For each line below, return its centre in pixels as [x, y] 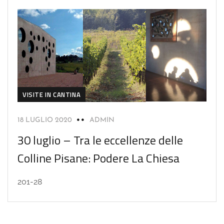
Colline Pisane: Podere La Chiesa [98, 158]
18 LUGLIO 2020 [45, 120]
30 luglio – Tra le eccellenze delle [100, 140]
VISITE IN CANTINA [52, 95]
